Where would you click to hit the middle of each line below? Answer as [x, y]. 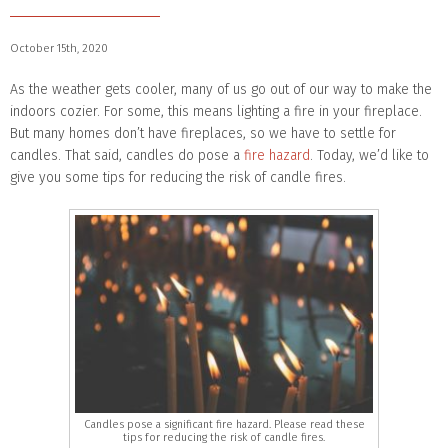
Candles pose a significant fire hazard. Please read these [224, 425]
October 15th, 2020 [59, 48]
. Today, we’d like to [369, 155]
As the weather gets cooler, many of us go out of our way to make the [221, 89]
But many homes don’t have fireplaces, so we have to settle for [203, 133]
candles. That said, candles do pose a [127, 155]
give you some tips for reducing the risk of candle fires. [178, 177]
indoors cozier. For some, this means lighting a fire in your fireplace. [216, 111]
